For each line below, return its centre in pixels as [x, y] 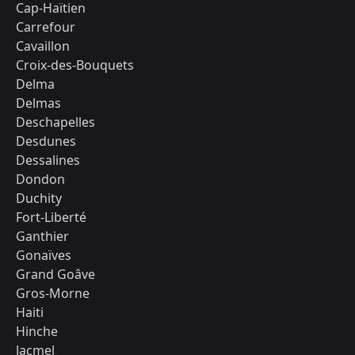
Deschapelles [55, 122]
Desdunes [46, 141]
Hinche [37, 331]
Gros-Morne [53, 293]
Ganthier [42, 236]
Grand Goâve [55, 274]
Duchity [39, 198]
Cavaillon [43, 46]
